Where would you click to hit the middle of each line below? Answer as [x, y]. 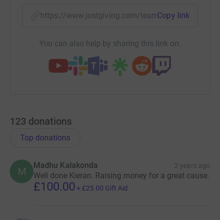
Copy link [173, 15]
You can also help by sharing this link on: [110, 43]
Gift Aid [116, 188]
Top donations [45, 137]
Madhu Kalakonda [66, 165]
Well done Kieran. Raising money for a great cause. [121, 175]
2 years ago [192, 165]
